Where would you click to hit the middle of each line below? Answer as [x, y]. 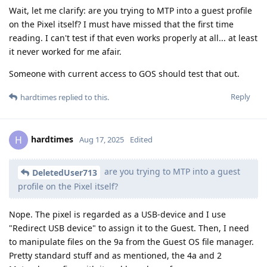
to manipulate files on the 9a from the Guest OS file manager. [131, 241]
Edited [141, 139]
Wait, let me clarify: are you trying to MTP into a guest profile [131, 11]
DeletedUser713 [65, 172]
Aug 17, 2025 [102, 139]
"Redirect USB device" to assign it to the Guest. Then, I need [129, 228]
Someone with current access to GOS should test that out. [124, 74]
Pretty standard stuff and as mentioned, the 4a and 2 [115, 255]
